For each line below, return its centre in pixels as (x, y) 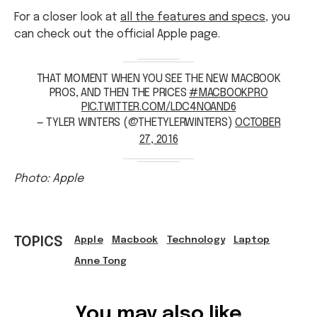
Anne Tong (101, 261)
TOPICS (39, 242)
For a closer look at (67, 17)
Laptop (252, 240)
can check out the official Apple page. (117, 34)
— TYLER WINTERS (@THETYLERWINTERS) (136, 122)
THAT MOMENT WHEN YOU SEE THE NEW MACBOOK (158, 79)
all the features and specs (193, 17)
